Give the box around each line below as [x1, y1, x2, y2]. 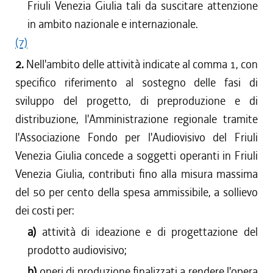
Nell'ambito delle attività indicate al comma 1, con [26, 57, 258, 72]
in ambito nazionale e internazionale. [27, 16, 199, 32]
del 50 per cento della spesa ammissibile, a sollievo [15, 185, 258, 200]
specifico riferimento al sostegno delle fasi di [15, 75, 258, 90]
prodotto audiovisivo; [27, 243, 127, 258]
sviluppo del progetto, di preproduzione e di [15, 93, 258, 108]
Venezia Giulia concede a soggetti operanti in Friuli [15, 148, 258, 163]
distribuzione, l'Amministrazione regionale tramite [15, 112, 258, 127]
